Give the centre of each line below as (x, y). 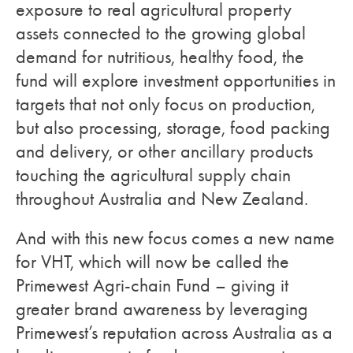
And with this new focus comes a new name (175, 238)
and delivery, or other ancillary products (164, 151)
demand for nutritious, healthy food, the (160, 57)
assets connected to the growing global (161, 33)
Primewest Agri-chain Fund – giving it (152, 285)
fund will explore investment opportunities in (176, 80)
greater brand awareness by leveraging (162, 309)
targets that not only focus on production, (165, 104)
